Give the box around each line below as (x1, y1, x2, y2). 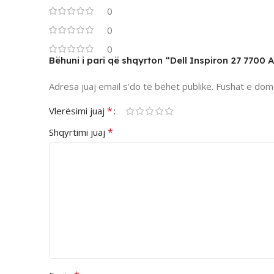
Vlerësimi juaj (49, 105, 107, 117)
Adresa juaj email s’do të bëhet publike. (49, 80, 213, 93)
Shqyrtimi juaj (49, 126, 108, 139)
